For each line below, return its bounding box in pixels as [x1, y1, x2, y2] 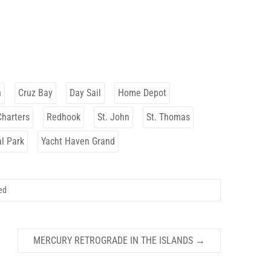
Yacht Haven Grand [41, 135, 115, 147]
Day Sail [70, 87, 101, 99]
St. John [97, 111, 129, 123]
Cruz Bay [18, 87, 53, 99]
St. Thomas [146, 111, 190, 123]
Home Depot [118, 87, 166, 99]
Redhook [47, 111, 80, 123]
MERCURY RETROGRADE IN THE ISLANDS [33, 234, 195, 246]
